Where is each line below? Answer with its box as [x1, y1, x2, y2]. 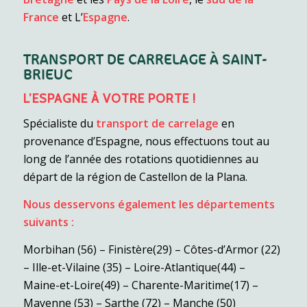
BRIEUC [23, 66, 73, 84]
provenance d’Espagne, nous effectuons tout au [23, 134, 269, 149]
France [23, 10, 59, 25]
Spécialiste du [23, 116, 93, 132]
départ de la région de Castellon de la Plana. [23, 169, 247, 185]
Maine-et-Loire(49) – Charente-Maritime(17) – [23, 277, 258, 293]
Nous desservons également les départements [23, 196, 275, 212]
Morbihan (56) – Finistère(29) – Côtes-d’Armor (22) [23, 241, 280, 257]
